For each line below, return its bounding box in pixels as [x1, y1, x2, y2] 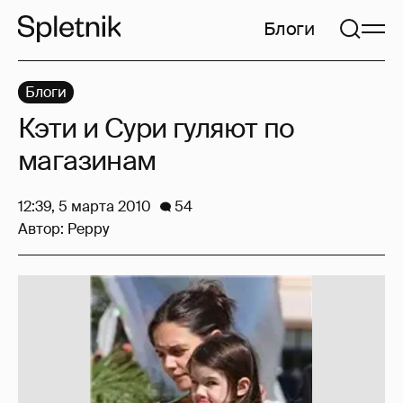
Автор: [18, 219, 67, 238]
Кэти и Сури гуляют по [18, 111, 295, 146]
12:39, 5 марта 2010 [18, 197, 151, 216]
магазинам [18, 143, 157, 178]
